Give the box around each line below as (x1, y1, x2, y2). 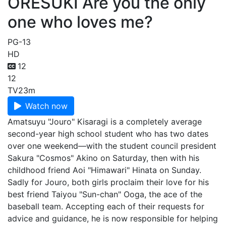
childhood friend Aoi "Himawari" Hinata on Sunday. (8, 165, 201, 175)
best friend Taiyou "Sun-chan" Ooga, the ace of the (8, 189, 202, 199)
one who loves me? (8, 12, 153, 32)
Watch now (25, 101, 68, 111)
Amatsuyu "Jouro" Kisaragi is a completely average (8, 117, 202, 127)
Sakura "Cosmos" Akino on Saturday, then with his (8, 153, 199, 163)
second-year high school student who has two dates (8, 129, 208, 139)
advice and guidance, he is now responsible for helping (8, 213, 218, 223)
